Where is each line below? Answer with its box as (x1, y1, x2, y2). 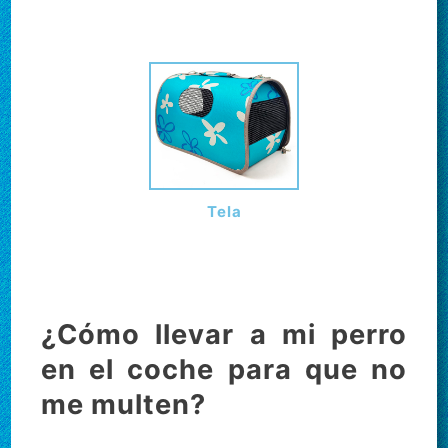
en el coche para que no (41, 353, 407, 386)
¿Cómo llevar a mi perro (41, 318, 407, 351)
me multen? (41, 388, 207, 421)
